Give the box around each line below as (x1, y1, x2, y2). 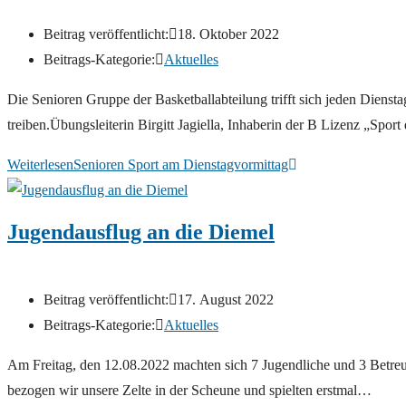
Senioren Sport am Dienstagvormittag (73, 156, 288, 172)
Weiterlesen (7, 156, 73, 172)
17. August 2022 (178, 291, 274, 307)
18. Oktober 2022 (178, 25, 279, 42)
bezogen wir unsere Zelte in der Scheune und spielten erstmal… (7, 382, 372, 398)
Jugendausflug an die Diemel (7, 220, 275, 245)
